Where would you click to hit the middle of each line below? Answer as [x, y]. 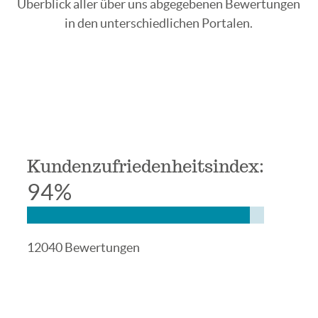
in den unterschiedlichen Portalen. [159, 23]
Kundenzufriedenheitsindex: [145, 166]
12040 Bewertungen [83, 247]
